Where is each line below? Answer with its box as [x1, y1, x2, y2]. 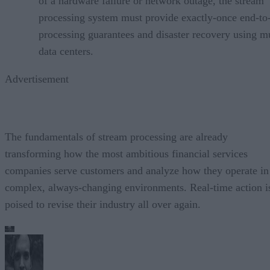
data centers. [39, 45, 93, 57]
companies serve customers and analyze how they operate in [5, 164, 269, 177]
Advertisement [5, 72, 69, 85]
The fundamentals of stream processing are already [5, 130, 228, 143]
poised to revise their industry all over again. [5, 198, 201, 210]
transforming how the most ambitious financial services [5, 147, 248, 160]
